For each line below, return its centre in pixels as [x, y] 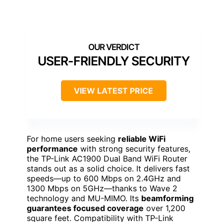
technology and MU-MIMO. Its [84, 198]
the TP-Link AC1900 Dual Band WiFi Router [107, 158]
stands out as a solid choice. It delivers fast [108, 168]
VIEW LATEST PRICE [113, 90]
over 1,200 [165, 208]
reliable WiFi [142, 139]
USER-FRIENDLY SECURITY [113, 61]
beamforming [167, 198]
